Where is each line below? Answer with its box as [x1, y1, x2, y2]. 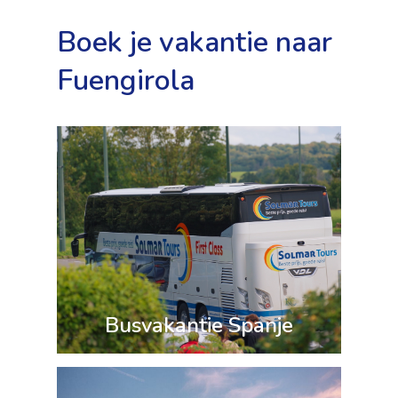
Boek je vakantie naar [57, 23, 332, 61]
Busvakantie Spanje [105, 311, 293, 339]
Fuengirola [57, 61, 195, 99]
